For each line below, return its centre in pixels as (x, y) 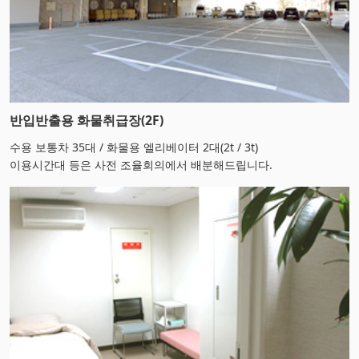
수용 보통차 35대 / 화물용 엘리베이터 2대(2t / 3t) (134, 147)
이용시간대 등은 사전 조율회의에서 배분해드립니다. (141, 165)
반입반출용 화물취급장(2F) (87, 121)
